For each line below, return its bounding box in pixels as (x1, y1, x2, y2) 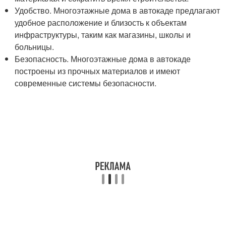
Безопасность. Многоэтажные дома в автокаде (15, 53, 191, 65)
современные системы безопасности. (15, 77, 157, 89)
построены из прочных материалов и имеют (15, 65, 181, 77)
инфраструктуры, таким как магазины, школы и (15, 29, 191, 40)
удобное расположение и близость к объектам (15, 17, 187, 28)
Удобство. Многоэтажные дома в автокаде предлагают (15, 5, 220, 16)
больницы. (15, 41, 54, 52)
